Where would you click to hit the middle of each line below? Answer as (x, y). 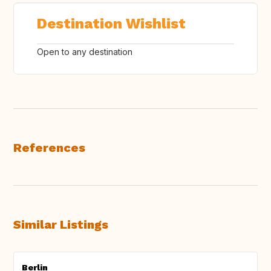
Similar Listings (61, 225)
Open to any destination (85, 52)
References (49, 148)
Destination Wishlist (111, 24)
